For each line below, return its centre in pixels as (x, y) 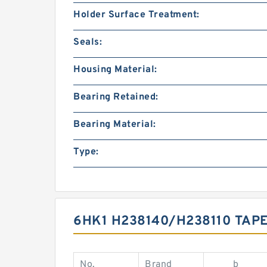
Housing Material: (115, 70)
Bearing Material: (115, 125)
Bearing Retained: (116, 97)
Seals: (88, 43)
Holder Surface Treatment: (136, 15)
